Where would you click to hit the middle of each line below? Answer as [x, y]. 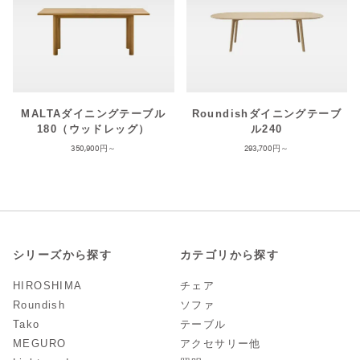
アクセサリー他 [221, 343]
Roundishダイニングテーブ [266, 113]
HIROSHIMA [48, 285]
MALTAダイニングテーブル [94, 113]
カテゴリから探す [230, 254]
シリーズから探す [63, 254]
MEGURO [40, 343]
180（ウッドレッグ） [94, 129]
